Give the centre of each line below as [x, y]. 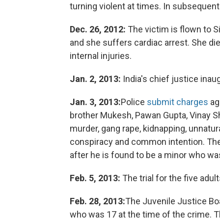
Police [134, 102]
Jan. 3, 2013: [95, 102]
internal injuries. [101, 56]
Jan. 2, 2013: [95, 79]
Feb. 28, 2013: [97, 201]
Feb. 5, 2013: [95, 178]
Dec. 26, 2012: [98, 29]
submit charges [178, 102]
